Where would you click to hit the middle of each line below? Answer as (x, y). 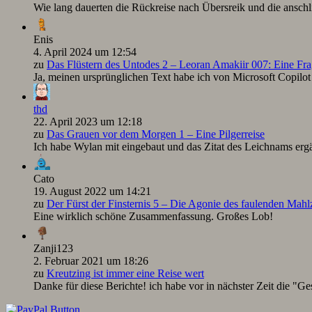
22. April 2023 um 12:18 (88, 121)
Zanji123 (53, 248)
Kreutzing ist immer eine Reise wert (125, 273)
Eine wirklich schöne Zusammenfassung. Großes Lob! (153, 216)
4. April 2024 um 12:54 (85, 52)
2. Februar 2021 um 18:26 (91, 260)
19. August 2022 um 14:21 (92, 191)
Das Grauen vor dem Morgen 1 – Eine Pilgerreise (156, 134)
